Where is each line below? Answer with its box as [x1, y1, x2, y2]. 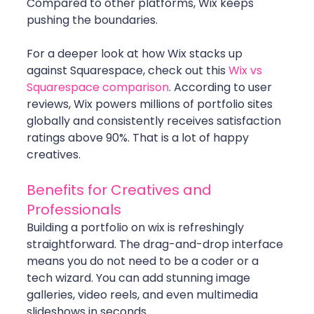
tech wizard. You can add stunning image [27, 270, 253, 287]
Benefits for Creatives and [27, 180, 215, 200]
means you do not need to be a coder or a [27, 253, 261, 270]
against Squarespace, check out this [27, 62, 228, 79]
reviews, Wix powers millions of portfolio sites [27, 96, 275, 113]
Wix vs [228, 62, 265, 79]
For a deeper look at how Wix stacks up [27, 46, 245, 62]
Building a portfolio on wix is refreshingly [27, 219, 247, 236]
